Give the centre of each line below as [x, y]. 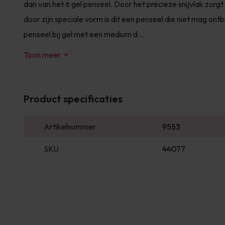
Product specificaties [73, 99]
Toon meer [42, 55]
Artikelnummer [70, 127]
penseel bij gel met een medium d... [84, 34]
